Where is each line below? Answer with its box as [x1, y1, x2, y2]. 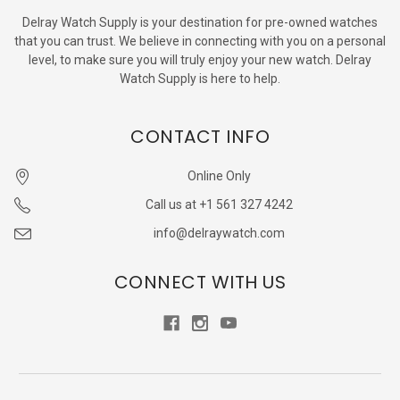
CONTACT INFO [130, 123, 270, 149]
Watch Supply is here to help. [120, 71, 280, 86]
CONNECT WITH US [113, 269, 287, 295]
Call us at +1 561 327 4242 [145, 196, 293, 212]
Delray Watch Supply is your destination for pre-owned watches [22, 14, 378, 29]
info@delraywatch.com [153, 225, 285, 240]
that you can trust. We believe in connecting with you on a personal [14, 33, 386, 48]
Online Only [187, 168, 251, 183]
